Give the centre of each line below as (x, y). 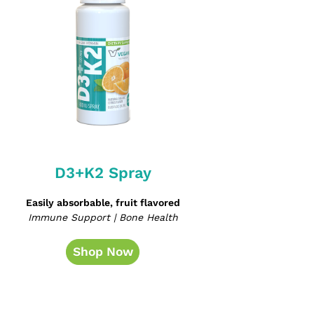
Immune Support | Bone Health (103, 218)
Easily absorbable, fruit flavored (103, 203)
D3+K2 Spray (103, 173)
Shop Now (103, 251)
